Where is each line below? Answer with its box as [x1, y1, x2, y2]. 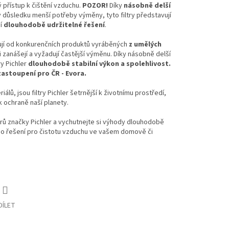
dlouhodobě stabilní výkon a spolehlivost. [28, 59, 171, 70]
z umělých [129, 39, 162, 50]
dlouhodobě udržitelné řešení [4, 20, 105, 31]
